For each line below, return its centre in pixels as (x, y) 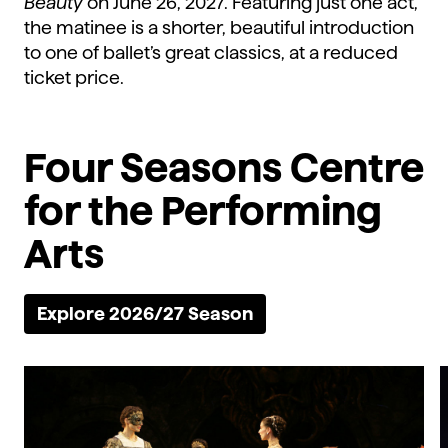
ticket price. (76, 78)
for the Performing (203, 211)
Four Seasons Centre (224, 168)
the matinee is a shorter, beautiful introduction (219, 28)
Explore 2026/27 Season (145, 314)
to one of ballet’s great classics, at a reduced (211, 53)
